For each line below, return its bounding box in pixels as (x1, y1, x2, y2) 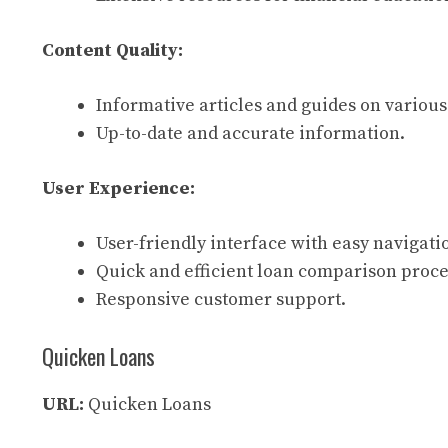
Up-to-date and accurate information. (96, 122, 405, 145)
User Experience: (42, 177, 195, 200)
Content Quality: (42, 39, 183, 62)
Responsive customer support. (96, 288, 346, 311)
